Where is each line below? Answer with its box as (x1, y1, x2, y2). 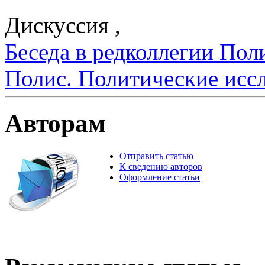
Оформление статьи (119, 172, 200, 183)
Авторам (5, 109, 105, 138)
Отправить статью (119, 151, 193, 161)
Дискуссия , (5, 12, 121, 38)
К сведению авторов (119, 161, 202, 172)
